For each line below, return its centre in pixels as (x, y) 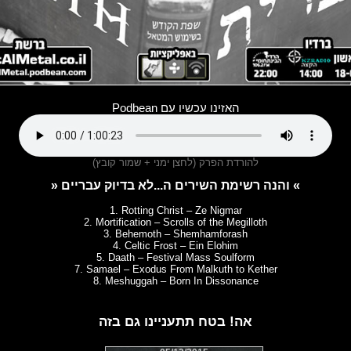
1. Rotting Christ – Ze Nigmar (175, 211)
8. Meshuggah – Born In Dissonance (175, 281)
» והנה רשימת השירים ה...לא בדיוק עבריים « (295, 186)
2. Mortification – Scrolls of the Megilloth (175, 223)
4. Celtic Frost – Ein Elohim (175, 246)
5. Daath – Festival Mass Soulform (175, 258)
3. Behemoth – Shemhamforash (175, 234)
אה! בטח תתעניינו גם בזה (175, 321)
